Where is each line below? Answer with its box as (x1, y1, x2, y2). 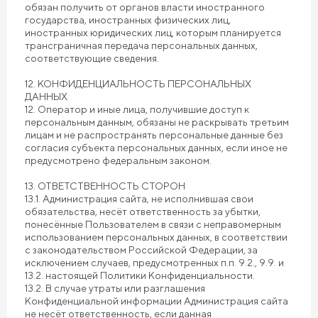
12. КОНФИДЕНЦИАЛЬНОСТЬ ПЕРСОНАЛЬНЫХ (25, 78, 251, 89)
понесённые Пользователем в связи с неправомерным (25, 219, 281, 230)
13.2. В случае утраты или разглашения (25, 283, 205, 294)
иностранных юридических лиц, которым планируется (25, 27, 281, 38)
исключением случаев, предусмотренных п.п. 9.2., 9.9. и (25, 257, 284, 268)
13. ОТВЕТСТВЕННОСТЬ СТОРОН (25, 180, 185, 192)
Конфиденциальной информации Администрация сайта (25, 295, 288, 307)
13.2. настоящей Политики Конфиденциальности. (25, 270, 255, 281)
